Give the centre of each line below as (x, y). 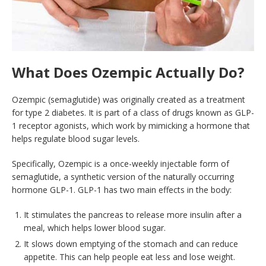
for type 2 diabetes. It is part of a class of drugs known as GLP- (133, 113)
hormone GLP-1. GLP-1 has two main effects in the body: (122, 190)
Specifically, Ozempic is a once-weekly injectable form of (121, 164)
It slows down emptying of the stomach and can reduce (131, 244)
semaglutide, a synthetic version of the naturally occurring (123, 177)
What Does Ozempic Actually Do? (128, 72)
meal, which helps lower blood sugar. (95, 228)
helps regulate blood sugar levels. (76, 139)
